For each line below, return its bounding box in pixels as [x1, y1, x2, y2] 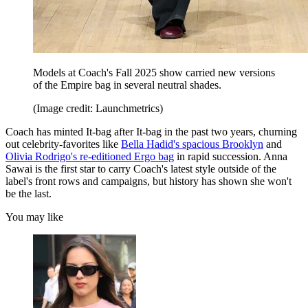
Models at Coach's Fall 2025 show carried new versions [33, 67, 275, 79]
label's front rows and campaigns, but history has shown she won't [5, 175, 291, 188]
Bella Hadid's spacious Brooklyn [121, 138, 263, 151]
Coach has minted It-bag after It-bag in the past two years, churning [5, 126, 297, 138]
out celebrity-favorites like [5, 138, 121, 151]
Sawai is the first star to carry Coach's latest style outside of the [5, 163, 276, 175]
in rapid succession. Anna [174, 151, 287, 163]
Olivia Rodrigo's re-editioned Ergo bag [5, 151, 174, 163]
